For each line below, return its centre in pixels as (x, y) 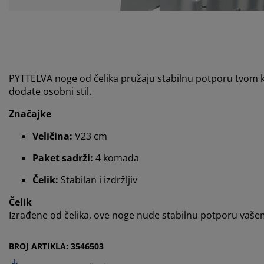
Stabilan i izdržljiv (98, 180)
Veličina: (52, 136)
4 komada (116, 158)
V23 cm (90, 136)
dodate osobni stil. (50, 92)
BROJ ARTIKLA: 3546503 (56, 246)
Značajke (30, 114)
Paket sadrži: (63, 158)
